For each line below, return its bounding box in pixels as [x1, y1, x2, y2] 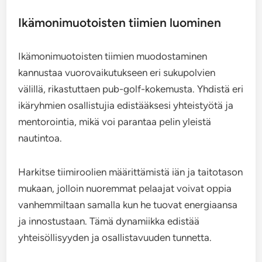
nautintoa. [18, 132, 63, 144]
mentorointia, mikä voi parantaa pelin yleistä [18, 116, 212, 128]
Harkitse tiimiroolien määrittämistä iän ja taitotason [18, 166, 243, 178]
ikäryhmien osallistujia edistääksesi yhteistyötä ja [18, 99, 234, 112]
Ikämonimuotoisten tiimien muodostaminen [18, 50, 208, 63]
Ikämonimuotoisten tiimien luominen [18, 15, 222, 30]
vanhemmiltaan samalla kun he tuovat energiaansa [18, 199, 238, 211]
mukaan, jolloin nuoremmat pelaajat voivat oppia [18, 182, 232, 195]
